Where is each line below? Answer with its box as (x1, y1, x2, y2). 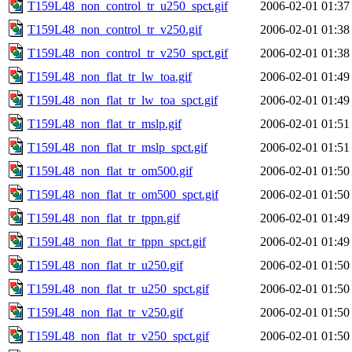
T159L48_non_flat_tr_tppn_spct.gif (27, 234, 206, 248)
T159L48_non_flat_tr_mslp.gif (27, 116, 181, 130)
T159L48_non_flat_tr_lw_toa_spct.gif (27, 93, 218, 107)
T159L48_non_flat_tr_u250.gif (27, 258, 183, 272)
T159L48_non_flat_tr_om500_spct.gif (27, 187, 218, 201)
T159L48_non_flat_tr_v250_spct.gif (27, 328, 209, 343)
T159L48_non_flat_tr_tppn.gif (27, 211, 180, 225)
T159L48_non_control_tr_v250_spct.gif (27, 46, 228, 60)
